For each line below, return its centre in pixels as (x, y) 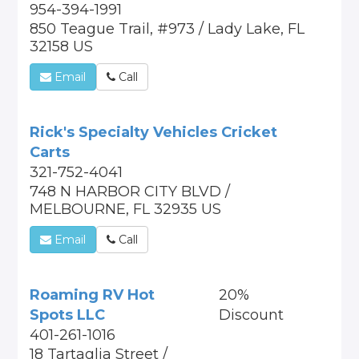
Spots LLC (68, 315)
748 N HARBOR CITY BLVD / (130, 192)
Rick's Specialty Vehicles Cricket (154, 132)
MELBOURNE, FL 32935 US (126, 209)
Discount (251, 315)
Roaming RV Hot (93, 295)
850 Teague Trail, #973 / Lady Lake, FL (167, 29)
